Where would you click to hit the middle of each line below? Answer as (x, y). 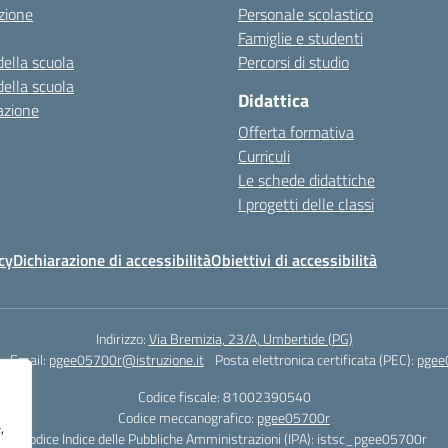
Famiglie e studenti (300, 38)
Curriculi (264, 156)
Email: (29, 359)
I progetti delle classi (306, 204)
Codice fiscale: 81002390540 (224, 396)
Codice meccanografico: (187, 417)
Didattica (273, 100)
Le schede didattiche (306, 180)
